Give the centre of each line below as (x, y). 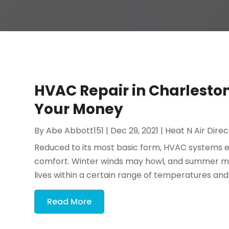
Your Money (79, 109)
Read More (70, 201)
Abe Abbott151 (75, 130)
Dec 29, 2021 (135, 130)
